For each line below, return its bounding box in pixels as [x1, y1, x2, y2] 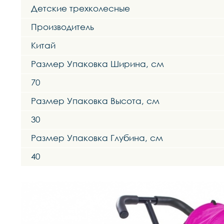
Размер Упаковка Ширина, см [31, 58, 164, 69]
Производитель [31, 21, 94, 32]
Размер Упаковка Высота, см [31, 95, 159, 106]
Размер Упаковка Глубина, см [31, 132, 163, 143]
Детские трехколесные [31, 3, 130, 14]
